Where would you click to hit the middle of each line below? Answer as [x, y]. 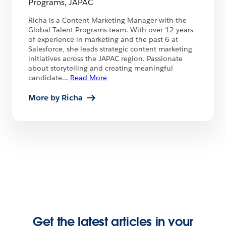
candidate [45, 78]
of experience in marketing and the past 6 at [103, 40]
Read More [89, 78]
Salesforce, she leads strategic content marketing [110, 49]
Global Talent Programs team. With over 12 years [111, 30]
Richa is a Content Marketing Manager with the [107, 20]
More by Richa [55, 98]
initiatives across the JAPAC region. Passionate [105, 59]
